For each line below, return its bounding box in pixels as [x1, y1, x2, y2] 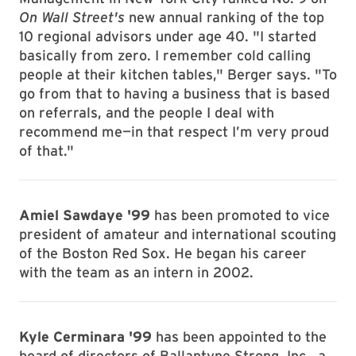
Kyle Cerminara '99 [19, 328, 152, 345]
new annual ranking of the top [125, 9, 324, 25]
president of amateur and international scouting [19, 226, 336, 242]
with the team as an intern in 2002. [19, 264, 253, 281]
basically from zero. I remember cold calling [19, 47, 311, 64]
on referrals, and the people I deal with [19, 104, 274, 121]
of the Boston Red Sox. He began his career [19, 245, 307, 261]
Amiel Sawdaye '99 [19, 207, 150, 223]
